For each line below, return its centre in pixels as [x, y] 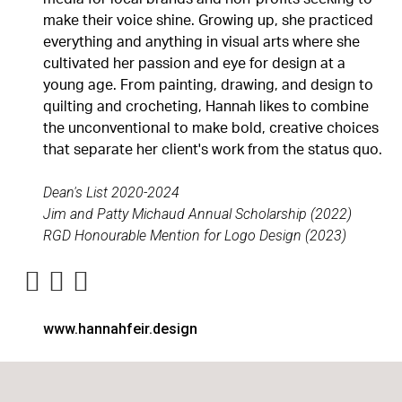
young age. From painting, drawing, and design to [209, 86]
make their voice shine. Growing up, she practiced [209, 21]
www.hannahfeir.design [121, 329]
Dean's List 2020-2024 [112, 193]
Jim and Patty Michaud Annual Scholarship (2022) [198, 214]
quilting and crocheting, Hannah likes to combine [206, 107]
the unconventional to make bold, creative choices [211, 129]
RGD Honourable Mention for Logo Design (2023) [195, 236]
